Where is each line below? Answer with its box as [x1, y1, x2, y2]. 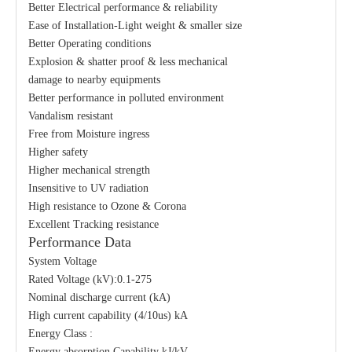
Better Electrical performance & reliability [28, 2, 218, 13]
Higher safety [28, 146, 88, 158]
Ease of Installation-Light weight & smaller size [28, 20, 242, 31]
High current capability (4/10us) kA [28, 310, 188, 321]
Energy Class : [28, 328, 93, 339]
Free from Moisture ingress [28, 128, 149, 140]
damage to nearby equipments [28, 74, 160, 86]
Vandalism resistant [28, 110, 113, 122]
